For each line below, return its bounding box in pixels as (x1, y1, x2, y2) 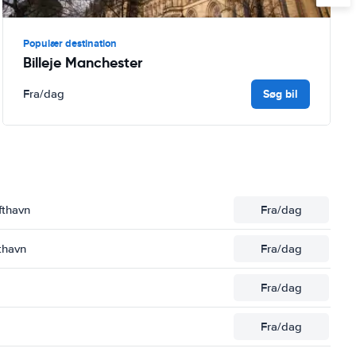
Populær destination (22, 35, 117, 51)
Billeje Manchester (22, 52, 142, 72)
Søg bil (262, 85, 298, 102)
